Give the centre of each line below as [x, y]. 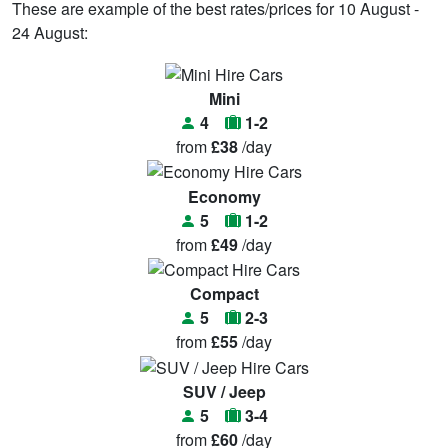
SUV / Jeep [224, 392]
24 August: [50, 32]
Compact [224, 294]
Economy [224, 196]
